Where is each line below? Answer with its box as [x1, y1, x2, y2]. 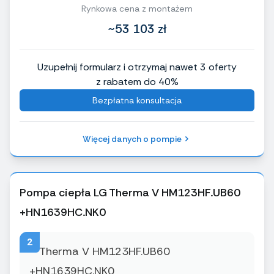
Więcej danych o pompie [83, 133, 182, 145]
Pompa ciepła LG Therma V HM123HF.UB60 [20, 185, 240, 201]
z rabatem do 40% [95, 75, 179, 89]
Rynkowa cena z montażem [81, 3, 193, 15]
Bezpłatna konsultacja [92, 95, 182, 106]
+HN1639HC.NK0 [20, 205, 106, 220]
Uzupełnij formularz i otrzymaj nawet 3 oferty [37, 61, 237, 74]
